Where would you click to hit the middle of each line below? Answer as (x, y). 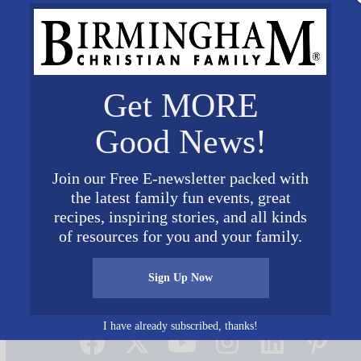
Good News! (180, 141)
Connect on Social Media (205, 313)
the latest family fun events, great (180, 197)
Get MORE (180, 105)
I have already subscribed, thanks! (180, 326)
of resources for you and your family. (180, 236)
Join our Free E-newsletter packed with (180, 178)
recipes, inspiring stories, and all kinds (180, 216)
